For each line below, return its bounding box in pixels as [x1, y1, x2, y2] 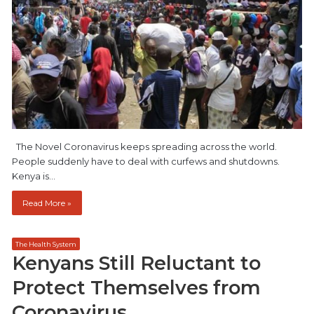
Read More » [22, 197, 71, 208]
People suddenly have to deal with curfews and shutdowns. [12, 155, 280, 167]
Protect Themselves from [12, 275, 261, 299]
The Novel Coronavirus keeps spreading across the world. [12, 140, 277, 152]
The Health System [15, 240, 76, 248]
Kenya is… [12, 170, 55, 182]
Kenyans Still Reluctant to [12, 251, 261, 275]
